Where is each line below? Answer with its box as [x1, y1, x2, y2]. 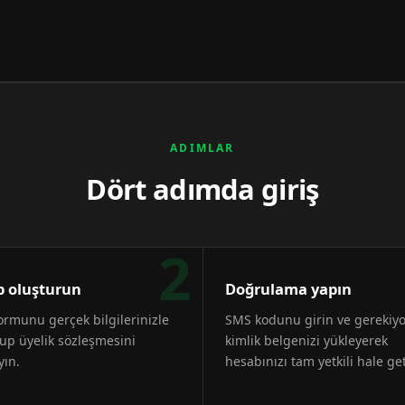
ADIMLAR [170, 140, 235, 155]
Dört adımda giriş [86, 170, 319, 208]
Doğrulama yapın [224, 278, 352, 299]
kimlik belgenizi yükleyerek [224, 332, 388, 349]
